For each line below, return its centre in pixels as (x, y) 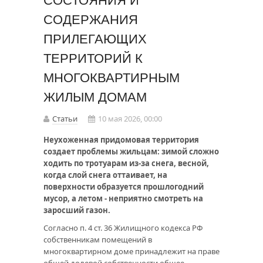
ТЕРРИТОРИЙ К (93, 59)
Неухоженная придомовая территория (121, 140)
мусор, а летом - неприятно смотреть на (123, 199)
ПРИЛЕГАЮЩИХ (95, 39)
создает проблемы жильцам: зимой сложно (131, 152)
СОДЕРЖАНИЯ (91, 20)
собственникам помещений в (98, 240)
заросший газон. (77, 210)
